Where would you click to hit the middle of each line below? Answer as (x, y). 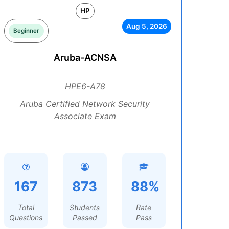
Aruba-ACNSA (85, 58)
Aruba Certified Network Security (85, 104)
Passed (85, 217)
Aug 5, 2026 (146, 26)
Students (85, 207)
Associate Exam (85, 116)
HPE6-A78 (85, 86)
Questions (26, 217)
